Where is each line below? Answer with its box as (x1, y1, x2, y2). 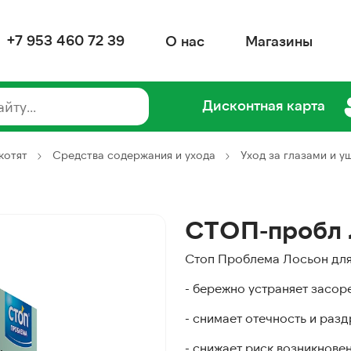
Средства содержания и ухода (52, 148, 215, 161)
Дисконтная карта (201, 96, 325, 114)
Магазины (245, 31, 313, 49)
